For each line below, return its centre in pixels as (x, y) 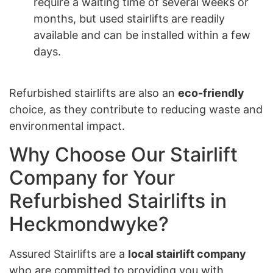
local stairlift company (187, 253)
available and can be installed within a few (142, 35)
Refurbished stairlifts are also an (94, 93)
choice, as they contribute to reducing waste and (136, 110)
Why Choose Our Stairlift (123, 154)
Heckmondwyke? (89, 224)
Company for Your (92, 177)
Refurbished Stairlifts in (118, 200)
